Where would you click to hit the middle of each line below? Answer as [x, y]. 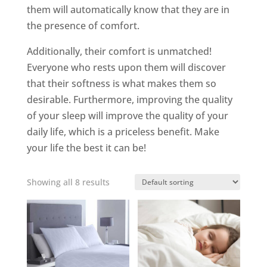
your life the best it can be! [86, 148]
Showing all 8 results [68, 182]
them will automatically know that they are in [128, 10]
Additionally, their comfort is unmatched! [119, 52]
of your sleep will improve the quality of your [127, 116]
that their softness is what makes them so [121, 84]
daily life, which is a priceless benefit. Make [123, 132]
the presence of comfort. [83, 26]
